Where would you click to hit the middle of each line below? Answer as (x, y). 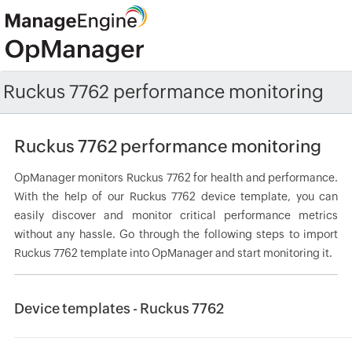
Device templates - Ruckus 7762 (119, 308)
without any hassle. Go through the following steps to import (176, 234)
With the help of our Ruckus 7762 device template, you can (176, 196)
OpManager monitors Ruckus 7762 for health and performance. (176, 178)
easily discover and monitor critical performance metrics (176, 215)
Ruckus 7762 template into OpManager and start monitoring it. (173, 253)
